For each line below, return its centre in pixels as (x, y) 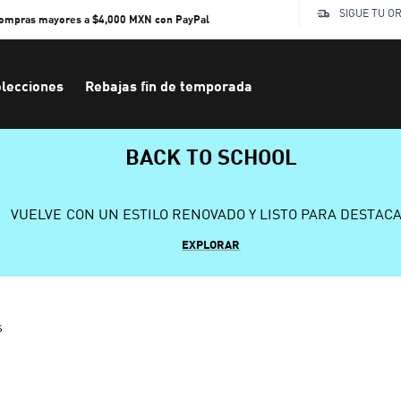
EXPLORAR (211, 244)
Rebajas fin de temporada (169, 85)
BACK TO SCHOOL (211, 156)
